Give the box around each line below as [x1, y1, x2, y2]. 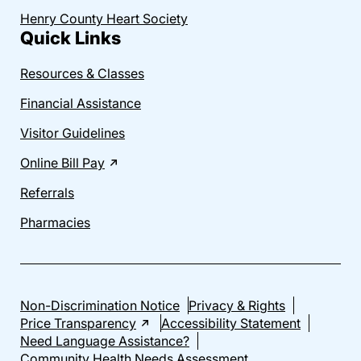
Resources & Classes [20, 64, 144, 81]
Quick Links [20, 27, 121, 48]
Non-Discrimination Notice [20, 297, 180, 313]
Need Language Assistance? [20, 332, 189, 349]
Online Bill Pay [20, 154, 105, 171]
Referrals [20, 184, 74, 201]
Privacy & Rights [189, 297, 285, 313]
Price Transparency [20, 314, 136, 331]
